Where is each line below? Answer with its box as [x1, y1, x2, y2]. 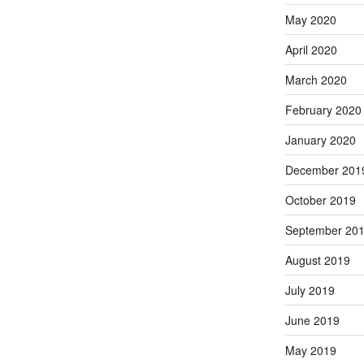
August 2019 [284, 251, 350, 268]
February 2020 [284, 101, 362, 118]
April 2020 [284, 41, 337, 58]
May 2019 [284, 341, 336, 358]
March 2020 [284, 71, 347, 88]
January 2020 [284, 131, 356, 148]
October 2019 [284, 191, 356, 208]
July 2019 [284, 281, 335, 298]
